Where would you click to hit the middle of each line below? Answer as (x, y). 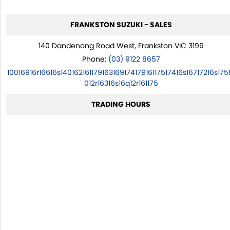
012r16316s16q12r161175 (121, 83)
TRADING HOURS (121, 104)
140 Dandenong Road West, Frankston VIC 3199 (121, 45)
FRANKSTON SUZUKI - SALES (121, 24)
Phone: (95, 59)
